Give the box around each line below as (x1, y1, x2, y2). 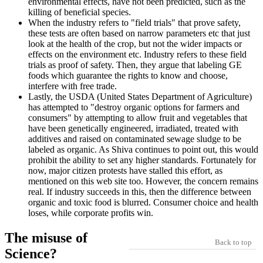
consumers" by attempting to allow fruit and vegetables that (28, 113, 247, 123)
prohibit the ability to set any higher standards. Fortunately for (28, 155, 256, 166)
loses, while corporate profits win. (28, 208, 153, 218)
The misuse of (5, 230, 87, 246)
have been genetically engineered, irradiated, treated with (28, 123, 238, 134)
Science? (5, 246, 57, 262)
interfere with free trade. (28, 81, 117, 92)
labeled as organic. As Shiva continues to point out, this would (28, 144, 258, 155)
